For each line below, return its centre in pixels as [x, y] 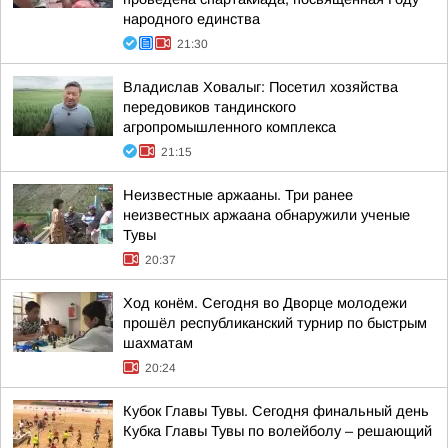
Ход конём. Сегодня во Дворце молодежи [265, 303]
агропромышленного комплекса [229, 127]
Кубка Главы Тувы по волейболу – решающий [277, 431]
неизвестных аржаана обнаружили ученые [266, 215]
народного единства [191, 19]
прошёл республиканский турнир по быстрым [275, 323]
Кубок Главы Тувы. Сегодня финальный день [276, 411]
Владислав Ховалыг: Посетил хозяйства [260, 87]
